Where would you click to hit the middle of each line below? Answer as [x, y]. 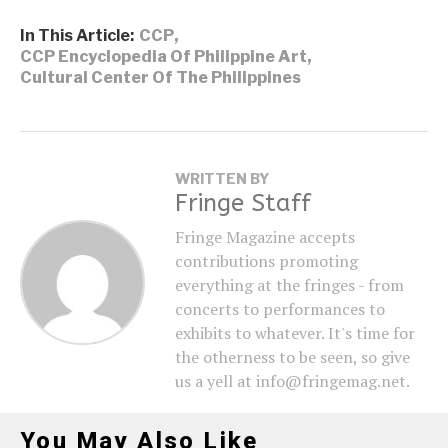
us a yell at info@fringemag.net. [292, 380]
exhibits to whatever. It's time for [295, 332]
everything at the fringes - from [289, 284]
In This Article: [77, 35]
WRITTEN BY [222, 178]
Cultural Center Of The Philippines [160, 77]
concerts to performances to [280, 308]
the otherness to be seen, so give [292, 356]
